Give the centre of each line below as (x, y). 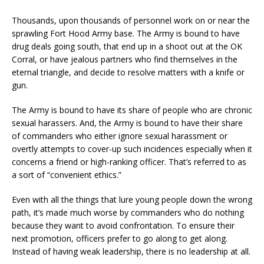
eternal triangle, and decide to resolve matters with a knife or (128, 72)
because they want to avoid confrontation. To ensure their (123, 225)
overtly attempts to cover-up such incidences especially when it (132, 148)
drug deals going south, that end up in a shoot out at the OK (127, 46)
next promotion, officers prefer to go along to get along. (120, 238)
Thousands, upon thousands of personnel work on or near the (131, 20)
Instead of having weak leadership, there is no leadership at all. (131, 251)
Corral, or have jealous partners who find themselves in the (125, 59)
